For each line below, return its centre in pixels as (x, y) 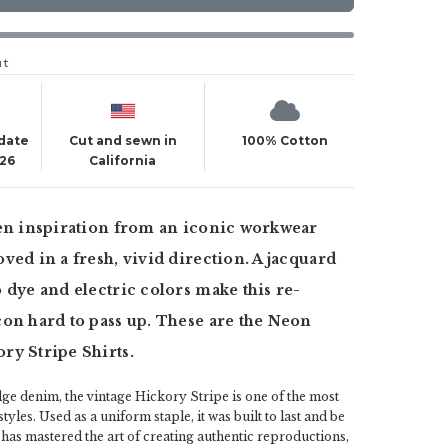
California (123, 160)
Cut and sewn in (122, 140)
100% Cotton (285, 140)
